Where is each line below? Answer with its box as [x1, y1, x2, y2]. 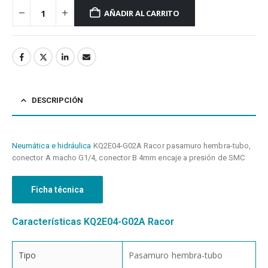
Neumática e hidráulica [12, 141, 92, 150]
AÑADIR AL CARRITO [104, 7, 179, 19]
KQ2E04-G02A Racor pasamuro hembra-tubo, [91, 141, 251, 150]
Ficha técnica [31, 184, 84, 194]
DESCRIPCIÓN [32, 95, 83, 105]
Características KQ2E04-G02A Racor [12, 215, 174, 227]
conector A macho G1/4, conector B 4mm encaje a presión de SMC [12, 153, 245, 162]
